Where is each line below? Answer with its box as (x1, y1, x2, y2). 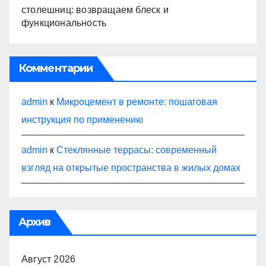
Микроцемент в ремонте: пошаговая (56, 96, 217, 107)
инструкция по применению (21, 114, 143, 125)
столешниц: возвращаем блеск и (21, 4, 169, 15)
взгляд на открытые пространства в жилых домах (21, 162, 240, 173)
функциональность (21, 17, 107, 28)
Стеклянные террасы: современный (56, 144, 217, 155)
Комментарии (18, 61, 93, 75)
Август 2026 (21, 254, 76, 264)
